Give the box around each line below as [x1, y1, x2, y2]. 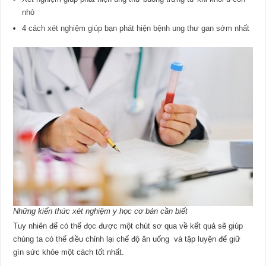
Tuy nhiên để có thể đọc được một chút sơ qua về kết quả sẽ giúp [13, 221, 243, 231]
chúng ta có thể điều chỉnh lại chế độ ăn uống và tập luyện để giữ [13, 235, 241, 244]
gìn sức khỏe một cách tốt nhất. [13, 248, 125, 257]
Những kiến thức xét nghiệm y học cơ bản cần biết [13, 207, 188, 216]
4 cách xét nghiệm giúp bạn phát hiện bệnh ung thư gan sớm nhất [22, 23, 250, 33]
